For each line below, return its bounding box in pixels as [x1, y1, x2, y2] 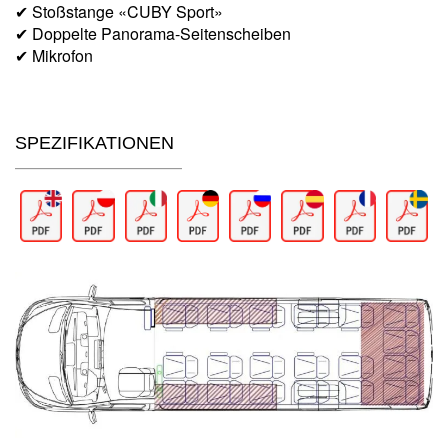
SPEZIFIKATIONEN [15, 133, 174, 153]
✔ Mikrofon [15, 44, 93, 67]
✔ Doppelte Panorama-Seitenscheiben [15, 22, 291, 45]
